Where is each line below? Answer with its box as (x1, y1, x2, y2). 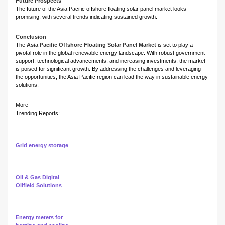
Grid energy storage (16, 142, 68, 149)
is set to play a (156, 42, 193, 48)
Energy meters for (16, 214, 63, 221)
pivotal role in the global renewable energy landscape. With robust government (16, 50, 205, 56)
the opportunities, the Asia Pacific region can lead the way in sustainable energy (16, 74, 208, 80)
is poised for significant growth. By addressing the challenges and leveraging (16, 66, 201, 72)
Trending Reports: (16, 110, 60, 117)
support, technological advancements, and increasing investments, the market (16, 58, 205, 64)
